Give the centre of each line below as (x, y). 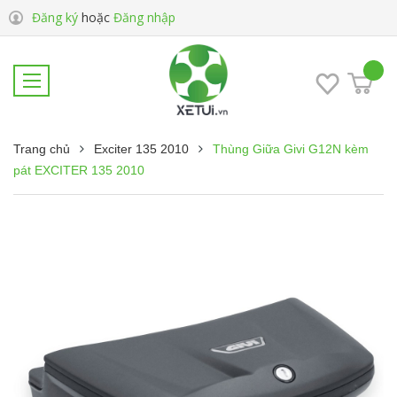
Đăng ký (55, 17)
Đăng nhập (144, 17)
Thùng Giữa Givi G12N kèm (291, 149)
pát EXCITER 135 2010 (79, 170)
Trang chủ (42, 149)
